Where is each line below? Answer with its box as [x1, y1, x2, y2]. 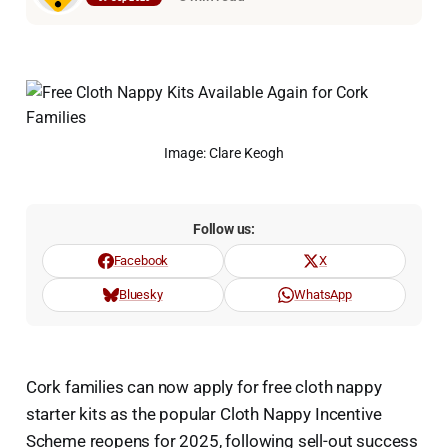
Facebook [113, 252, 169, 268]
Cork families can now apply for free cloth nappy [25, 376, 382, 397]
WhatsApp [294, 286, 352, 302]
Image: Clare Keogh [164, 144, 284, 161]
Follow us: [192, 220, 256, 237]
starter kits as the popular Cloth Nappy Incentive [25, 403, 382, 424]
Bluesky [118, 286, 163, 302]
